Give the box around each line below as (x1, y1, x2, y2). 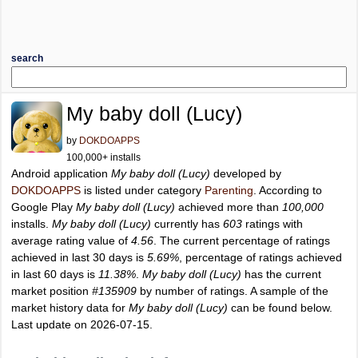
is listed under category (81, 184, 205, 197)
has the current (241, 268, 321, 280)
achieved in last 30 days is (11, 251, 147, 264)
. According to (253, 184, 322, 197)
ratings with (242, 217, 303, 230)
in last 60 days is (11, 268, 98, 280)
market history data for (11, 301, 129, 314)
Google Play (11, 201, 76, 213)
